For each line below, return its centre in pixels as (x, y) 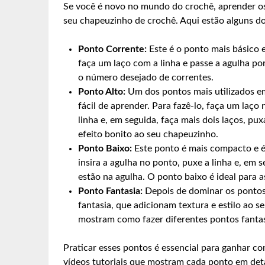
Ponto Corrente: (112, 49)
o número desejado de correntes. (146, 77)
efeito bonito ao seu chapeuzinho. (148, 134)
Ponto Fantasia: (110, 191)
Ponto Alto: (102, 91)
